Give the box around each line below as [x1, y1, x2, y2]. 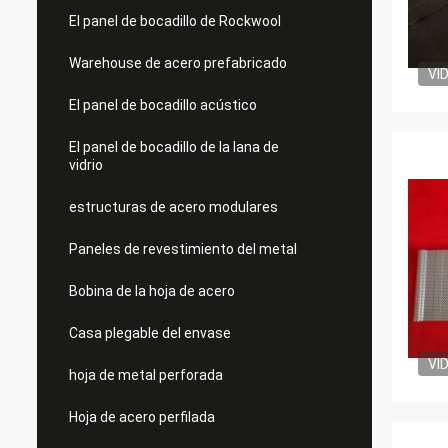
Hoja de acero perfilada [69, 409, 215, 425]
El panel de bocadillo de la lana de [69, 139, 279, 155]
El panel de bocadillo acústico [69, 97, 257, 113]
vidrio [69, 157, 103, 173]
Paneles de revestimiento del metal [69, 241, 297, 257]
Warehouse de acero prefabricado [69, 55, 287, 71]
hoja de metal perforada [69, 367, 223, 383]
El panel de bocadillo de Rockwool [69, 13, 281, 29]
